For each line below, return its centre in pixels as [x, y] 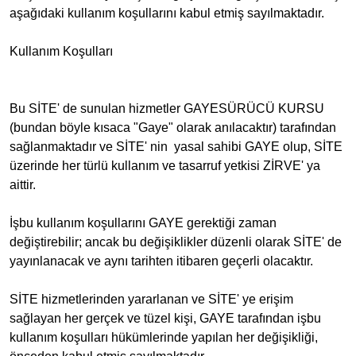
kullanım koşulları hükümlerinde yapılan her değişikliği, [164, 337]
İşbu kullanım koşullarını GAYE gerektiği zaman [143, 223]
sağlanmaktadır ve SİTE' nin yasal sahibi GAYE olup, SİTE [176, 147]
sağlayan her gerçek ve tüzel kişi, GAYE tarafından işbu [165, 318]
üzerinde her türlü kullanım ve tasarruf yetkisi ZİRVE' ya [165, 166]
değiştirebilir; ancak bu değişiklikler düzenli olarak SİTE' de [176, 242]
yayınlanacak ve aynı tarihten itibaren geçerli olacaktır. [161, 261]
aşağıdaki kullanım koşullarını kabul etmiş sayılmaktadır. [167, 13]
